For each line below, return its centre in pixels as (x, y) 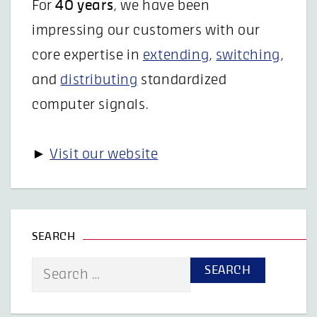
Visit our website (104, 154)
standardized (182, 80)
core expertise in (87, 55)
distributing (99, 80)
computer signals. (91, 104)
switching (248, 55)
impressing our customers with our (146, 30)
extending (176, 55)
